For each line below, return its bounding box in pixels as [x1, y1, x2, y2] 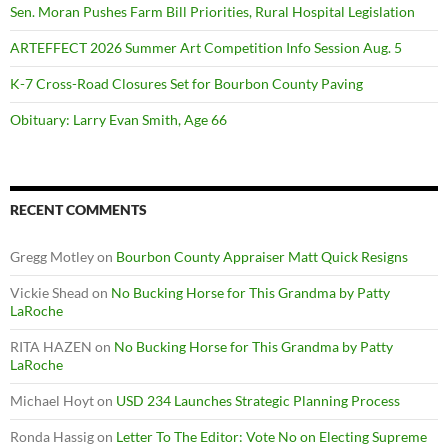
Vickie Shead [10, 284, 89, 301]
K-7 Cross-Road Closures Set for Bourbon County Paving [10, 75, 363, 92]
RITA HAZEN [10, 338, 92, 355]
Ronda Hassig [10, 428, 94, 445]
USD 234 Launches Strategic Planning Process [116, 392, 400, 409]
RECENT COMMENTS [10, 201, 147, 218]
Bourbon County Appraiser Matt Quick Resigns [116, 248, 408, 265]
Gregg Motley [10, 248, 94, 265]
